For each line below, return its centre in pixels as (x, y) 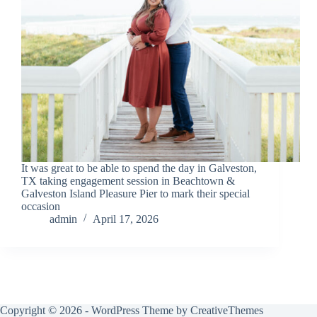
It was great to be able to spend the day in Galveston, (139, 168)
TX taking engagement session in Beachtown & (128, 181)
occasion (41, 207)
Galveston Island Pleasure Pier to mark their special (136, 194)
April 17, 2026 (126, 219)
